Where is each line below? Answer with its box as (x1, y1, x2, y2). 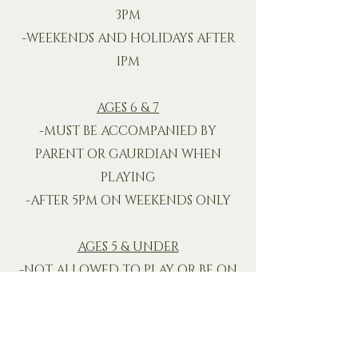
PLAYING (101, 169, 155, 186)
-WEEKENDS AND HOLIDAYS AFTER (21, 30, 235, 47)
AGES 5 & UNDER (77, 238, 179, 256)
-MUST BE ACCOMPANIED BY (39, 122, 217, 140)
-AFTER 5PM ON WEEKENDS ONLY (25, 192, 231, 209)
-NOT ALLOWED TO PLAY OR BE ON (18, 261, 237, 279)
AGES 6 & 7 (97, 99, 159, 117)
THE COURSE (88, 284, 168, 302)
